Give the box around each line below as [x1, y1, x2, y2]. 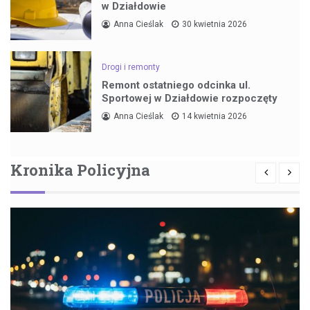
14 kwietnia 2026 [182, 111, 248, 122]
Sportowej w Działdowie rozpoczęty [102, 92, 278, 105]
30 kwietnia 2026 [182, 19, 248, 30]
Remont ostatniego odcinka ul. [102, 79, 251, 92]
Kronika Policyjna [10, 159, 150, 180]
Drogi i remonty [102, 62, 161, 73]
